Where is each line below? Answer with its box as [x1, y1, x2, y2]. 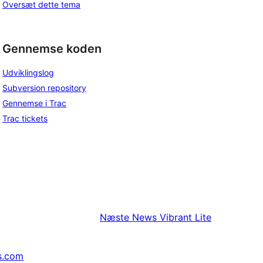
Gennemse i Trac [2, 98, 66, 109]
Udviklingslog [2, 68, 54, 78]
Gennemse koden [2, 41, 102, 56]
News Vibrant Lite [132, 211, 211, 224]
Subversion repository [2, 83, 86, 93]
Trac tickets [2, 113, 48, 124]
